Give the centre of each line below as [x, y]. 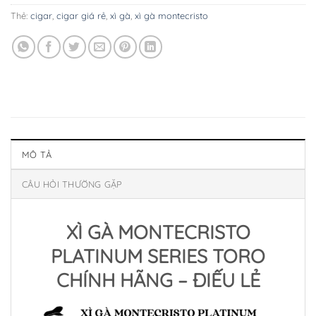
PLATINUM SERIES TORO [158, 256]
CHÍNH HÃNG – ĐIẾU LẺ [158, 280]
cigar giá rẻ [81, 16]
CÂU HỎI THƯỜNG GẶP [72, 184]
